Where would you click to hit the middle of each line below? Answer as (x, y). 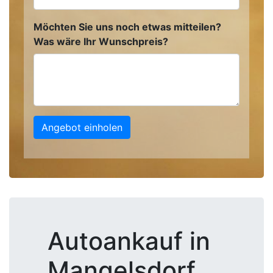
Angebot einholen (82, 127)
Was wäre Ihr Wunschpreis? (101, 41)
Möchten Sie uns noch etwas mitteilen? (127, 27)
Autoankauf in (129, 241)
